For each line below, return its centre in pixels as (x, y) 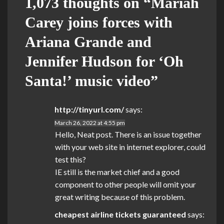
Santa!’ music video (88, 81)
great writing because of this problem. (120, 197)
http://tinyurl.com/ (89, 109)
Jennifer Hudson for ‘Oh (104, 61)
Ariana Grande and (88, 42)
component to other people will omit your (125, 184)
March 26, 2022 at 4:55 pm (90, 123)
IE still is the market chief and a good (117, 172)
